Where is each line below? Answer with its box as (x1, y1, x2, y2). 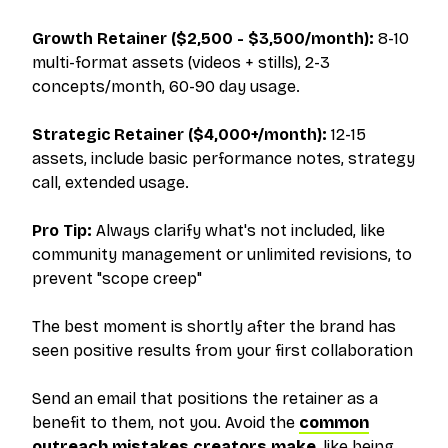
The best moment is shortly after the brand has (32, 317, 396, 336)
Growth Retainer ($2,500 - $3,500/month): (32, 29, 374, 48)
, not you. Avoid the (151, 413, 299, 432)
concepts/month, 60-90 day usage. (32, 77, 300, 96)
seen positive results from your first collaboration (32, 341, 413, 360)
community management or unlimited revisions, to (32, 245, 412, 264)
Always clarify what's (92, 221, 260, 240)
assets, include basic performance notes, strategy (32, 149, 415, 168)
